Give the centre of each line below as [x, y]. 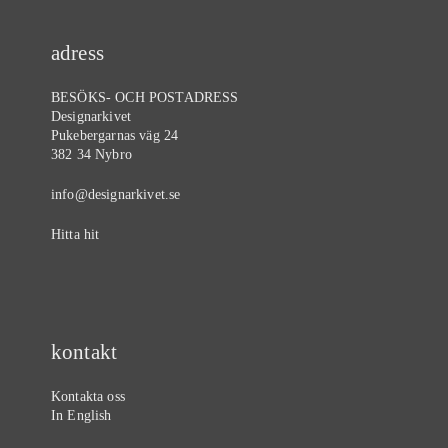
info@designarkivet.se [116, 194]
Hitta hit [75, 234]
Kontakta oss [88, 396]
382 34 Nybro [91, 154]
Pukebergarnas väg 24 [115, 135]
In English [81, 415]
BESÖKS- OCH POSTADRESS [145, 97]
